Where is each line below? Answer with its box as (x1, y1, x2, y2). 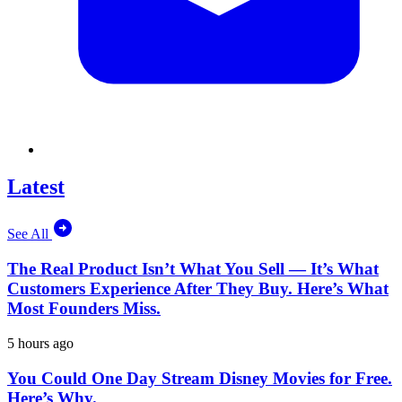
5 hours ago (7, 335, 74, 351)
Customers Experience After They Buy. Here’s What (7, 279, 389, 299)
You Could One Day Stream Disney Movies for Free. (7, 368, 392, 388)
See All (7, 226, 52, 242)
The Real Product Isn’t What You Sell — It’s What (7, 259, 379, 279)
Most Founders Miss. (7, 299, 161, 319)
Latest (7, 175, 65, 199)
